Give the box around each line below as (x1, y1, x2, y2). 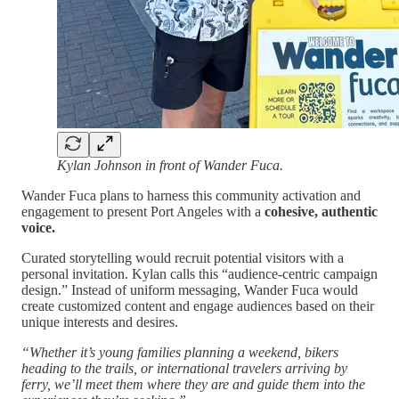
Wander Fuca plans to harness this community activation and (21, 187, 361, 203)
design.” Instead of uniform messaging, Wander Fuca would (21, 281, 358, 297)
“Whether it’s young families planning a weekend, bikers (21, 344, 338, 360)
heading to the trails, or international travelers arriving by (21, 360, 347, 376)
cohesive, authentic (265, 203, 378, 219)
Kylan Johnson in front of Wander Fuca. (57, 157, 283, 173)
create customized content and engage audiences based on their (21, 297, 374, 313)
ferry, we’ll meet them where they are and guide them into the (21, 376, 365, 392)
